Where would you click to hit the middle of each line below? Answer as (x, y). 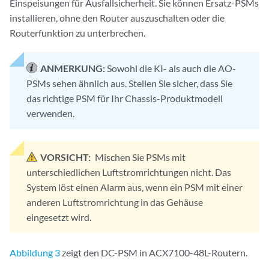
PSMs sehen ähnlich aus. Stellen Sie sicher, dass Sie (129, 83)
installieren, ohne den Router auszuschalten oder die (117, 18)
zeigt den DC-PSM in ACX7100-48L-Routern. (154, 253)
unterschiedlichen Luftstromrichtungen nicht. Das (129, 172)
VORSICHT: (66, 157)
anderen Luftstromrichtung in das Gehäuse (115, 202)
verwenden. (50, 113)
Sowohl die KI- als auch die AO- (171, 68)
